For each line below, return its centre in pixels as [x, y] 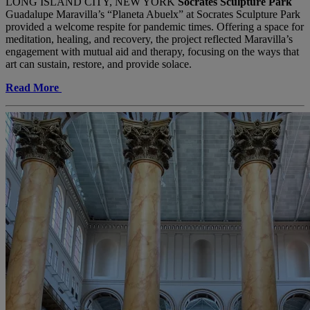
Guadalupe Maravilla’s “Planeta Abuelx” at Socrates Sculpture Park [153, 15]
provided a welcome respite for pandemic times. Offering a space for [155, 27]
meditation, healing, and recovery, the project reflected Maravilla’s [149, 39]
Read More [32, 88]
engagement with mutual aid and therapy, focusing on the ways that [152, 52]
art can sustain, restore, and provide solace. [99, 64]
